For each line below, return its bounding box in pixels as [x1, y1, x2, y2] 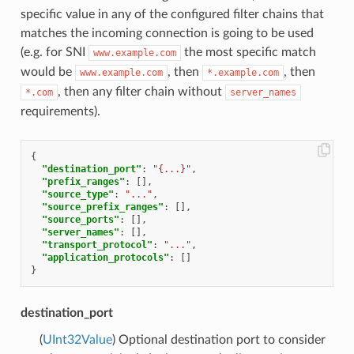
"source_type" [41, 188, 114, 200]
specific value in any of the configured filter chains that [20, 7, 324, 21]
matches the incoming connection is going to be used [20, 26, 314, 40]
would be [20, 65, 75, 78]
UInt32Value [42, 333, 112, 346]
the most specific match [180, 45, 316, 58]
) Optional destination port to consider [111, 333, 326, 346]
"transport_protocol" [41, 239, 153, 250]
